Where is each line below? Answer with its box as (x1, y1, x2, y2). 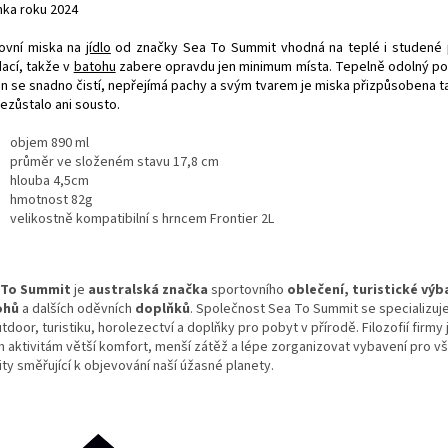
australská (88, 279, 159, 300)
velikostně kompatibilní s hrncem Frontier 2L (10, 208, 274, 229)
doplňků (135, 298, 190, 319)
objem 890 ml (10, 132, 89, 153)
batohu (73, 56, 116, 77)
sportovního (211, 279, 284, 300)
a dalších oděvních (22, 298, 132, 319)
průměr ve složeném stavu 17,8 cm (10, 151, 219, 172)
